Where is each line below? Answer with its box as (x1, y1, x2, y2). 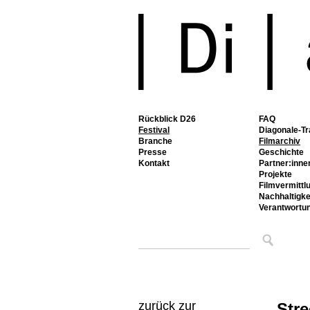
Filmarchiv (259, 136, 300, 146)
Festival (138, 125, 170, 135)
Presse (138, 147, 167, 157)
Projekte (259, 170, 292, 179)
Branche (138, 136, 172, 146)
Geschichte (259, 147, 304, 157)
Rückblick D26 (138, 114, 196, 124)
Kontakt (138, 158, 170, 168)
